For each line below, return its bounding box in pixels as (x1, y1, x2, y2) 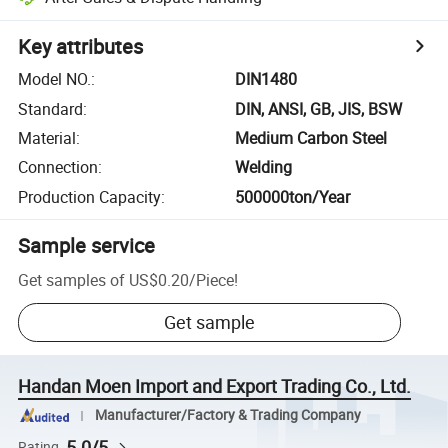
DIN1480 (235, 68, 298, 91)
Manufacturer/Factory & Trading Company (94, 406, 361, 425)
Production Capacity (18, 185, 162, 208)
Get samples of (18, 268, 126, 291)
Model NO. (18, 68, 92, 91)
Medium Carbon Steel (235, 126, 388, 149)
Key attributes (18, 33, 144, 61)
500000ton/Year (235, 185, 351, 208)
